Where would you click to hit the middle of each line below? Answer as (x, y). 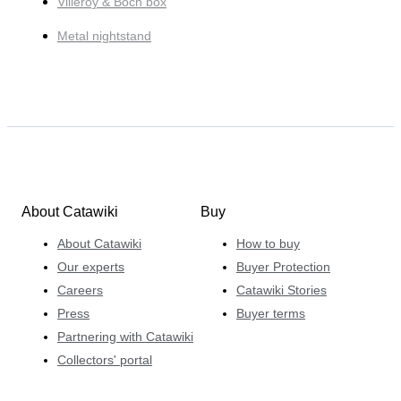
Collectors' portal (105, 360)
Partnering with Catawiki (125, 337)
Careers (80, 290)
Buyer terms (271, 313)
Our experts (91, 267)
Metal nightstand (104, 35)
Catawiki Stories (282, 290)
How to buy (268, 243)
